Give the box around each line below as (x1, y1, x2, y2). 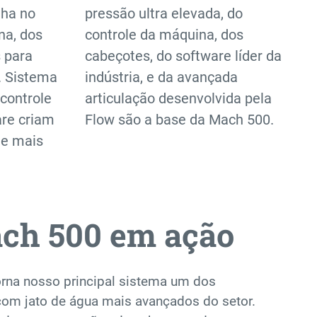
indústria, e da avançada (85, 69, 238, 86)
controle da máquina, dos (85, 26, 243, 44)
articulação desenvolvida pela (85, 90, 272, 108)
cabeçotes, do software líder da (85, 47, 282, 65)
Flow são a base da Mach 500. (85, 111, 274, 129)
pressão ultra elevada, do (85, 5, 243, 23)
